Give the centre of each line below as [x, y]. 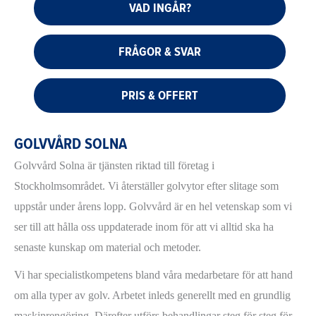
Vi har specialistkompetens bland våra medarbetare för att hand [153, 275]
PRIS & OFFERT [160, 95]
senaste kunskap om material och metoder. [108, 248]
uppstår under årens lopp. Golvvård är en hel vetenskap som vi [153, 207]
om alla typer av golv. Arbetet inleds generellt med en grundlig [152, 296]
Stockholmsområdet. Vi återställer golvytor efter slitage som [146, 186]
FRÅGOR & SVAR [160, 51]
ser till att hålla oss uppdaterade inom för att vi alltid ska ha [144, 227]
